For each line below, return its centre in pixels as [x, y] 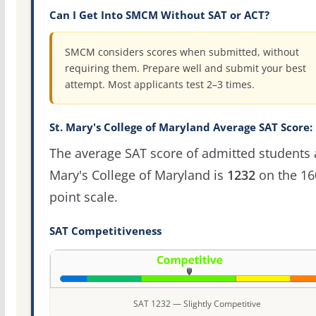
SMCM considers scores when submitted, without [182, 52]
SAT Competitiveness [105, 231]
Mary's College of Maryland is [138, 175]
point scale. [83, 197]
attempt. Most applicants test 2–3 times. [159, 85]
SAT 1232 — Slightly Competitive [197, 303]
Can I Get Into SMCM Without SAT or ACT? [159, 16]
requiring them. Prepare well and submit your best [185, 68]
